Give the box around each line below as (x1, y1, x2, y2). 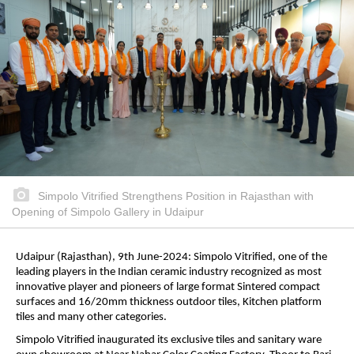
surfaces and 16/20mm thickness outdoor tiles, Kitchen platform (16, 296, 322, 308)
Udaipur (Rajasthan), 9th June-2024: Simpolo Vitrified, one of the (16, 250, 327, 263)
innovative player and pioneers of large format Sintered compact (16, 281, 320, 293)
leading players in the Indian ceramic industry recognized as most (16, 265, 322, 278)
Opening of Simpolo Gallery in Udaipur (12, 205, 204, 218)
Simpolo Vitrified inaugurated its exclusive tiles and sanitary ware (16, 334, 322, 347)
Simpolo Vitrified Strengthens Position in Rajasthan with (35, 189, 314, 202)
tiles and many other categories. (16, 311, 169, 323)
